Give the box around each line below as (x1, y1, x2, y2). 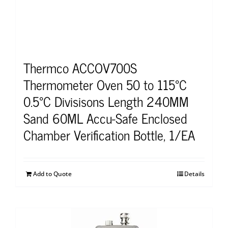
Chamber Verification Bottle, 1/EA (23, 123, 195, 146)
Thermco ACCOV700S (23, 56, 137, 78)
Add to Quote (33, 169, 72, 178)
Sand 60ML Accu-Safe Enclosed (23, 106, 187, 129)
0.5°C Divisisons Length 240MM (23, 90, 189, 112)
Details (184, 169, 205, 178)
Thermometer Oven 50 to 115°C (23, 73, 187, 95)
